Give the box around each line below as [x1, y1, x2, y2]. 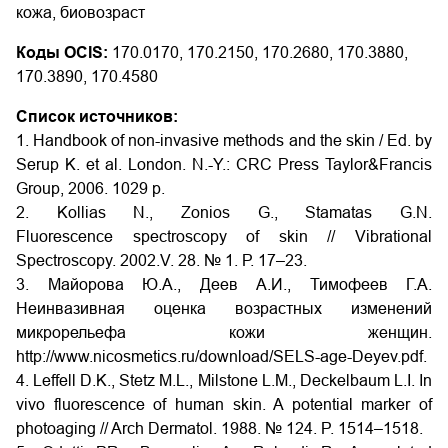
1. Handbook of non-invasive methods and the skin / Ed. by [16, 132, 432, 149]
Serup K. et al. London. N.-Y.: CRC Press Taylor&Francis [16, 156, 432, 173]
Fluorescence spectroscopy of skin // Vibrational [16, 228, 432, 245]
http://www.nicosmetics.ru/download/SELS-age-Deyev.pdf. [16, 348, 427, 365]
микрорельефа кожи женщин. [16, 324, 432, 341]
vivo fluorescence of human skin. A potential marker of [16, 396, 432, 413]
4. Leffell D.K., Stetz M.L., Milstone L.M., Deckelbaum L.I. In [16, 372, 432, 389]
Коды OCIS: [16, 44, 108, 61]
